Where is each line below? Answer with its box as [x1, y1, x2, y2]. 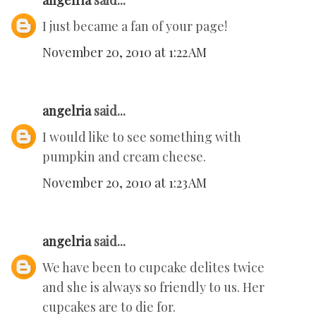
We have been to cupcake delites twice [42, 259, 265, 276]
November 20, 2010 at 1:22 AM [42, 44, 207, 61]
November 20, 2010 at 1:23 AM [42, 174, 207, 192]
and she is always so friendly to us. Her [42, 279, 265, 296]
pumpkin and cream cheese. [42, 148, 206, 166]
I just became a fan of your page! [42, 18, 227, 35]
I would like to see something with [42, 128, 241, 146]
